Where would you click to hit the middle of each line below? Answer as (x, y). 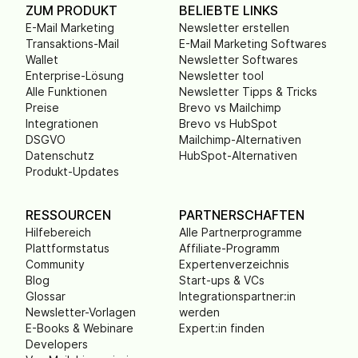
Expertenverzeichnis (234, 264)
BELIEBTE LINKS (229, 10)
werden (199, 312)
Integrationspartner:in (237, 296)
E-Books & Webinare (80, 328)
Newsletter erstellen (234, 28)
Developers (57, 344)
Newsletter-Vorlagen (81, 312)
